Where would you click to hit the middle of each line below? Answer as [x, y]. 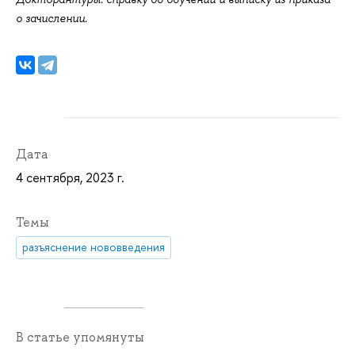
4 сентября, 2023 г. [70, 178]
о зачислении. [52, 19]
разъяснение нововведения [94, 247]
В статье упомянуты [80, 337]
